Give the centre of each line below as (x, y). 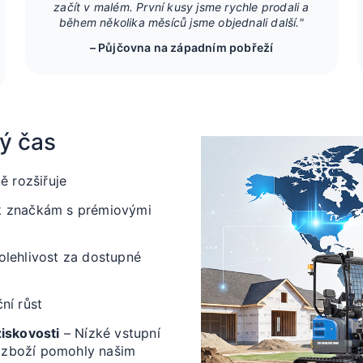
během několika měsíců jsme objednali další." (181, 22)
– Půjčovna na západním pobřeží (181, 47)
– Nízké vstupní (110, 333)
